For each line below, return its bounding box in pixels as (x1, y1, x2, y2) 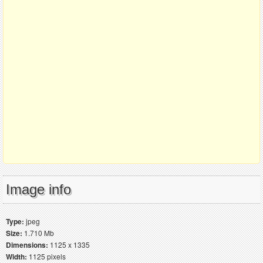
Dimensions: (6, 240, 48, 251)
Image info (6, 181, 71, 198)
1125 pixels (27, 251, 66, 262)
